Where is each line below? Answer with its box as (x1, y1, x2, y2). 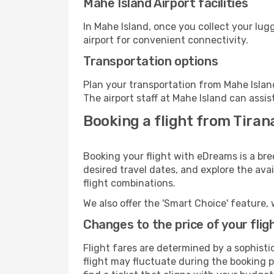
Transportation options (83, 54, 218, 68)
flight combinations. (83, 177, 176, 189)
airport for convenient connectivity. (83, 34, 248, 46)
